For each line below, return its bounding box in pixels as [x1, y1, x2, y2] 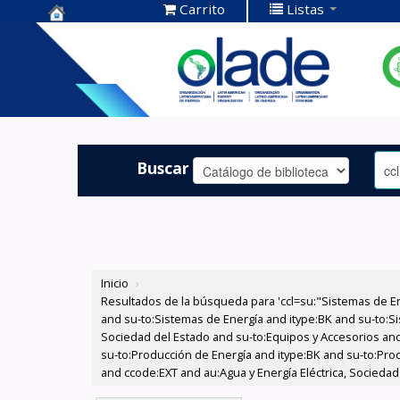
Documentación [48, 51, 181, 75]
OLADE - [48, 79, 116, 103]
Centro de [48, 23, 131, 47]
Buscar [137, 156, 190, 179]
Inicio [101, 275, 129, 292]
